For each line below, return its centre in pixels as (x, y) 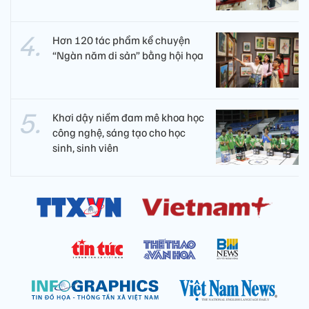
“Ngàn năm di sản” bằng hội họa (128, 55)
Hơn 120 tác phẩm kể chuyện (121, 40)
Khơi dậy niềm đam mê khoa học (128, 117)
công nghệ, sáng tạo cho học (119, 132)
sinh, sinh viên (86, 147)
